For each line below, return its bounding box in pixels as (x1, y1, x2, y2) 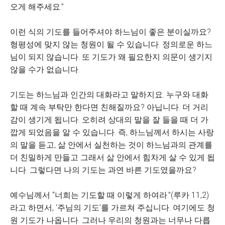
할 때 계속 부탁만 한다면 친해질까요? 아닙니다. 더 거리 (10, 102, 208, 112)
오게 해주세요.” (10, 2, 64, 12)
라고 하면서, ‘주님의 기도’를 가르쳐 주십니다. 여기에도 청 (10, 203, 215, 212)
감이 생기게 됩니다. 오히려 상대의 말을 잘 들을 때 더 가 (10, 115, 208, 125)
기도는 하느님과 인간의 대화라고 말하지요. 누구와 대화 (10, 90, 208, 99)
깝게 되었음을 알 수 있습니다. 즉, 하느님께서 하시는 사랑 (10, 128, 214, 137)
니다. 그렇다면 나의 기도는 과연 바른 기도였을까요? (10, 165, 196, 175)
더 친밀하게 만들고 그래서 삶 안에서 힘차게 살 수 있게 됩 (10, 153, 215, 162)
